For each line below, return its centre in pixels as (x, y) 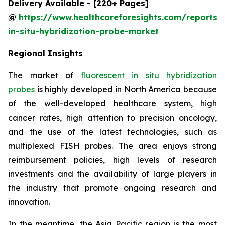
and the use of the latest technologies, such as (113, 131)
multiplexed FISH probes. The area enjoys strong (113, 145)
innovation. (29, 202)
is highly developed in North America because (126, 89)
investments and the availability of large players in (113, 174)
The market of (44, 75)
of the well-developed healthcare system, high (113, 103)
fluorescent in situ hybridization (149, 75)
